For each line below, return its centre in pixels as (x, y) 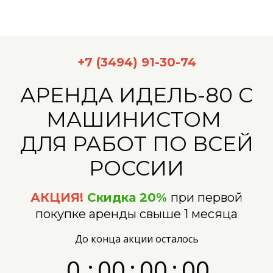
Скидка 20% (127, 197)
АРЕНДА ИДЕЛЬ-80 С (136, 95)
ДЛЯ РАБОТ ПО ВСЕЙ (136, 144)
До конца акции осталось (136, 239)
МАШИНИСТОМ (136, 119)
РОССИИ (136, 168)
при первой (207, 197)
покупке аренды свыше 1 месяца (136, 214)
